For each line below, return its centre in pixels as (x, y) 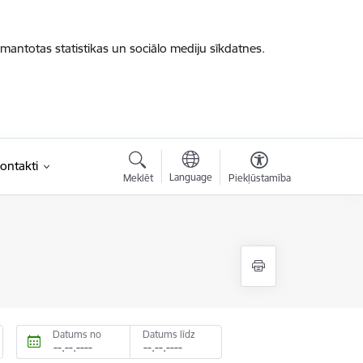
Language (190, 177)
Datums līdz (169, 334)
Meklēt (138, 178)
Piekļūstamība (259, 178)
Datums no (77, 334)
